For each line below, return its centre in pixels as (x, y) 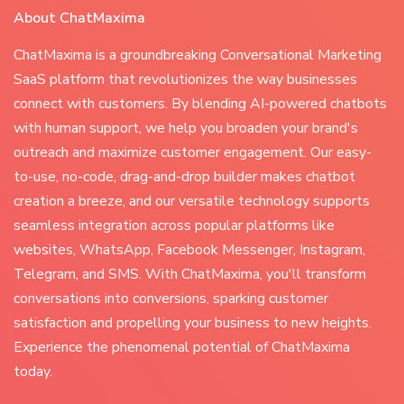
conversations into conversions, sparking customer (171, 298)
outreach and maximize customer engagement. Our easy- (193, 152)
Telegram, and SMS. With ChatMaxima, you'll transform (190, 274)
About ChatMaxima (79, 18)
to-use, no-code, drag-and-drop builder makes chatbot (184, 177)
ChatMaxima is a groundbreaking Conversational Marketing (197, 55)
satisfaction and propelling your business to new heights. (193, 323)
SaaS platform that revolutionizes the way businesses (185, 79)
